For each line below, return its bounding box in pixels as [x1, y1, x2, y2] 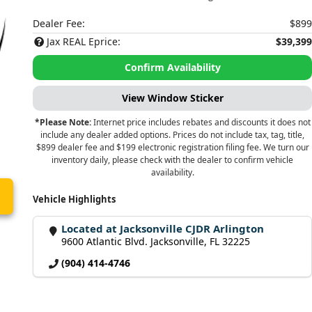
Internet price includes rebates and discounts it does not [91, 116, 311, 128]
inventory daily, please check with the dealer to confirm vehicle [52, 154, 294, 166]
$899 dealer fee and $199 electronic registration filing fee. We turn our [36, 141, 309, 153]
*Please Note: [34, 116, 91, 128]
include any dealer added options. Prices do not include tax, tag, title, [40, 129, 305, 141]
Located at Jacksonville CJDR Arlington [61, 221, 265, 235]
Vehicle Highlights [33, 193, 116, 205]
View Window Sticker [121, 91, 224, 104]
